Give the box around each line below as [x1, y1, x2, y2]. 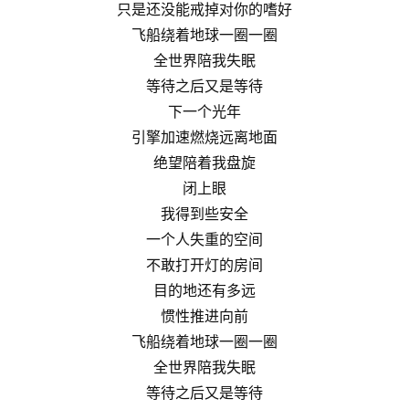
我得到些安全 [161, 204, 248, 223]
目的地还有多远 [153, 280, 256, 299]
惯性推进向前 [161, 306, 248, 325]
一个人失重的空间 [146, 229, 263, 248]
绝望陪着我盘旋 [153, 152, 256, 172]
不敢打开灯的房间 [146, 255, 263, 274]
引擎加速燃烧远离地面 [131, 127, 278, 146]
